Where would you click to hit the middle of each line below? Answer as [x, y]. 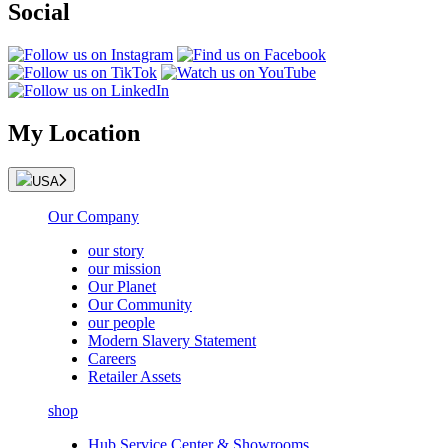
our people [121, 323]
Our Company [93, 217]
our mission [124, 269]
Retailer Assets [134, 377]
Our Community [140, 305]
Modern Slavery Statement [172, 341]
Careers [112, 359]
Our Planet [122, 287]
